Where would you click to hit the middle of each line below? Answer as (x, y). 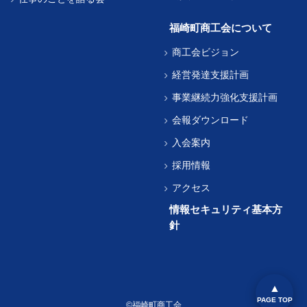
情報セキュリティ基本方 (225, 209)
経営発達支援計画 (210, 74)
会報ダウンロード (210, 120)
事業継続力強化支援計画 (225, 97)
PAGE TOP (274, 300)
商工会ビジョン (206, 52)
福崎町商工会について (220, 27)
